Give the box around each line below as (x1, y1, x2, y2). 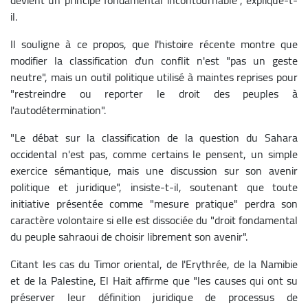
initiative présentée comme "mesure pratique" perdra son (10, 192, 298, 214)
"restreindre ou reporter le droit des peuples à (10, 82, 298, 104)
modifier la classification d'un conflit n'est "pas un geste (10, 49, 298, 71)
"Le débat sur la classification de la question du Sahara (10, 126, 298, 148)
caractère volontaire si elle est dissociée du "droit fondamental (10, 209, 298, 230)
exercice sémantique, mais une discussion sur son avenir (10, 159, 298, 181)
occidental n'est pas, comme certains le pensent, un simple (10, 143, 298, 164)
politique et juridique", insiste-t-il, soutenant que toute (10, 176, 298, 197)
